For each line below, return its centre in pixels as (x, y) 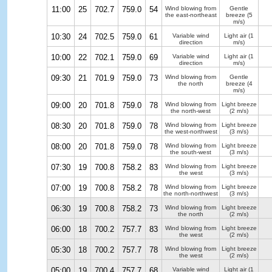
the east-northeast (191, 15)
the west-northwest (191, 131)
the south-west (191, 152)
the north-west (191, 111)
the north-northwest (191, 193)
